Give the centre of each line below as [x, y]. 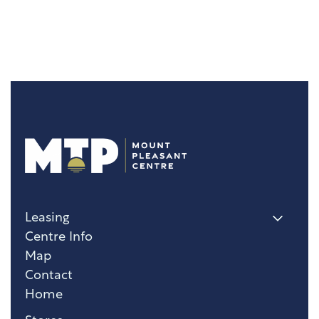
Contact [49, 276]
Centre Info [59, 237]
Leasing [47, 218]
